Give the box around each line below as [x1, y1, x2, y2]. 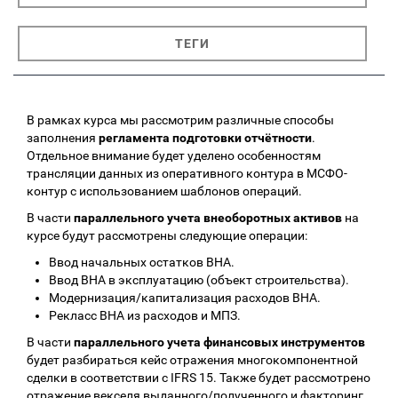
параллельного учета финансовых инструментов [74, 335, 365, 350]
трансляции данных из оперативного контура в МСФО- [27, 166, 347, 181]
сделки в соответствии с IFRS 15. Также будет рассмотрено [27, 370, 370, 386]
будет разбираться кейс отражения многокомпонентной [27, 353, 358, 368]
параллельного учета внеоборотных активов [74, 211, 342, 226]
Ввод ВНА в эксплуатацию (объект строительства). [49, 273, 349, 288]
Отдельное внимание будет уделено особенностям [27, 148, 321, 163]
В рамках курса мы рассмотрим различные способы [27, 113, 334, 128]
